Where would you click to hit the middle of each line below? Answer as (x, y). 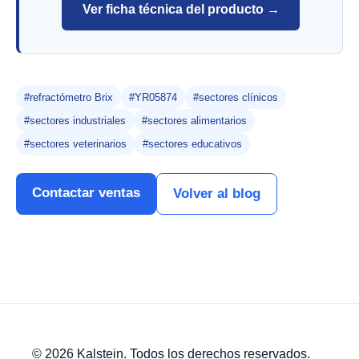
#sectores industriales (75, 121)
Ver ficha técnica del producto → (181, 9)
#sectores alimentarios (194, 121)
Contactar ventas (86, 193)
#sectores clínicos (236, 98)
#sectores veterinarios (75, 144)
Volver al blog (217, 194)
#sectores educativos (192, 144)
